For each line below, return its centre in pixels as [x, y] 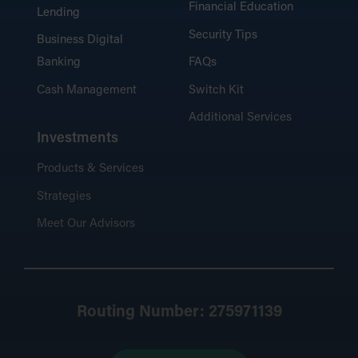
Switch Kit [216, 90]
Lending [58, 13]
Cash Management [87, 90]
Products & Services [90, 169]
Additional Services [240, 117]
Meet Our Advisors [86, 225]
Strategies [64, 197]
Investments [78, 138]
